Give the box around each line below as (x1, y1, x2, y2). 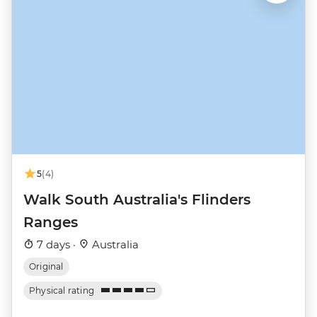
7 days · (34, 237, 79, 251)
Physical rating (29, 284, 95, 296)
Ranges (23, 213, 78, 231)
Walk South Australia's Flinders (23, 190, 250, 208)
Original (29, 260, 64, 272)
